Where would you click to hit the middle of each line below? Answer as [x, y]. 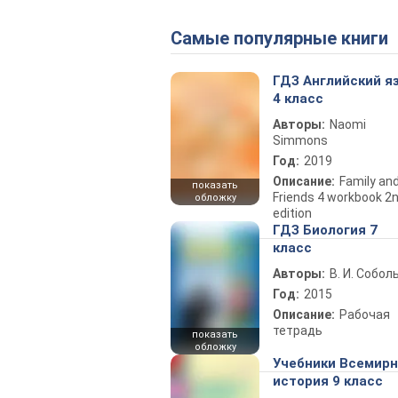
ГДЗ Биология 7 [325, 230]
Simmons [300, 140]
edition [292, 213]
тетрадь [298, 330]
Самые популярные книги [285, 38]
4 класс [298, 99]
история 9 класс [328, 381]
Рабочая [365, 314]
